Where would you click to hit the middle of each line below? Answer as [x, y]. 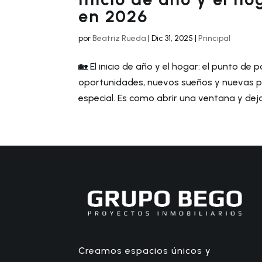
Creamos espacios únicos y [145, 251]
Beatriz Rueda [120, 38]
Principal [215, 38]
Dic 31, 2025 [173, 38]
